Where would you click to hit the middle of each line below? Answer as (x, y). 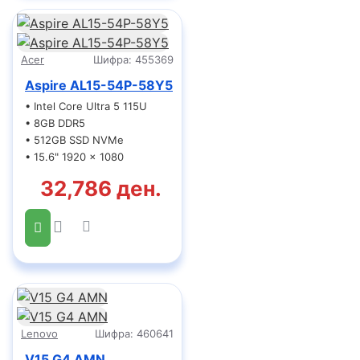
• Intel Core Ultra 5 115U (86, 106)
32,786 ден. (101, 188)
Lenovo (39, 333)
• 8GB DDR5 (55, 123)
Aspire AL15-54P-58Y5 (99, 85)
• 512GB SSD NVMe (74, 140)
